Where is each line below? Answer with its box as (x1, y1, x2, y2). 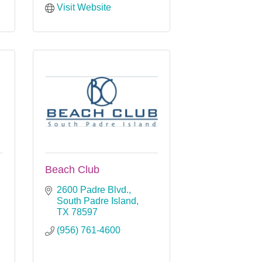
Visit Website (57, 2, 111, 12)
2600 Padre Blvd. (57, 184, 129, 195)
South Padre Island (57, 195, 136, 206)
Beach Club (45, 163, 99, 175)
